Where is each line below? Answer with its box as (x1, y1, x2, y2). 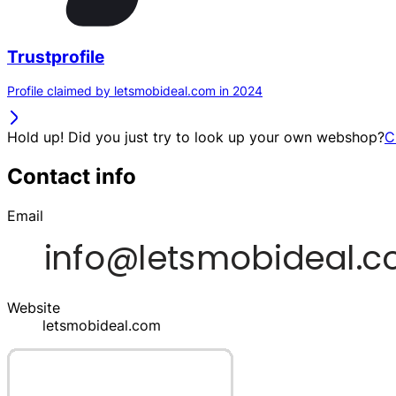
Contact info (7, 164, 136, 190)
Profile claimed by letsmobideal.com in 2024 (7, 83, 263, 99)
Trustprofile (7, 46, 104, 67)
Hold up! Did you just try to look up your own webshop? (7, 128, 385, 147)
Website (7, 299, 60, 317)
